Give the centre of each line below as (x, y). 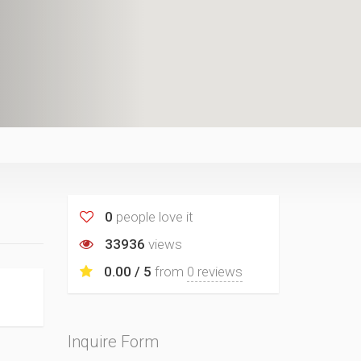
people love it (153, 217)
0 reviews (214, 272)
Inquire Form (113, 342)
